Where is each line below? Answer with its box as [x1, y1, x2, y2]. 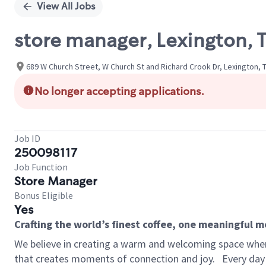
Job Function [14, 161, 68, 173]
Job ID [14, 132, 40, 144]
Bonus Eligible [14, 189, 73, 201]
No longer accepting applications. [34, 84, 204, 99]
